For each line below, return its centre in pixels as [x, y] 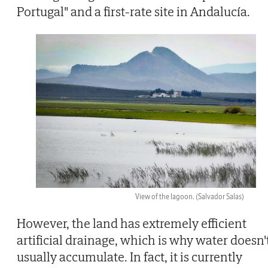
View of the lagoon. [165, 196]
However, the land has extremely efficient [132, 223]
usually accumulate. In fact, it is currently [130, 256]
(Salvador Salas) [220, 196]
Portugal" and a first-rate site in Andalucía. [133, 11]
